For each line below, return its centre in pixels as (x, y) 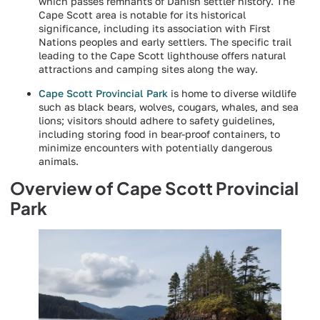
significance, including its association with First (155, 29)
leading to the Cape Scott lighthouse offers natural (162, 56)
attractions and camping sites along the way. (148, 69)
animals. (59, 161)
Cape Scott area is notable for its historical (142, 15)
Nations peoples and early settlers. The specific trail (165, 42)
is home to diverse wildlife (232, 93)
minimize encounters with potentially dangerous (155, 147)
